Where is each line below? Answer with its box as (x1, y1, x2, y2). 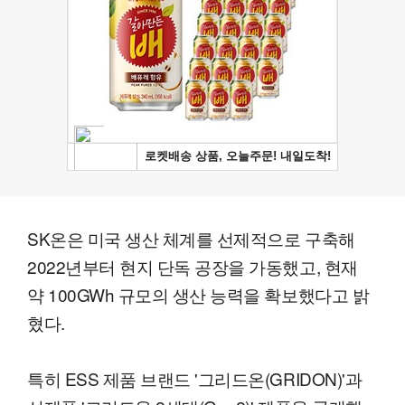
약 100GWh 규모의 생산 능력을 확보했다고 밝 (27, 282, 370, 307)
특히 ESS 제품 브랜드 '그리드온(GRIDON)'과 (27, 366, 363, 391)
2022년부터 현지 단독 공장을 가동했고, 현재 (27, 254, 358, 279)
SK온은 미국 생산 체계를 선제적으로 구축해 (27, 226, 355, 251)
